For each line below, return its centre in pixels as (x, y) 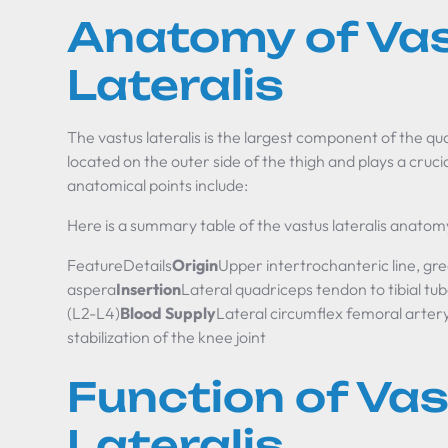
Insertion (149, 289)
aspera (92, 289)
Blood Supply (168, 313)
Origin (195, 265)
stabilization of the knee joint (167, 337)
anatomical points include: (158, 185)
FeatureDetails (120, 265)
